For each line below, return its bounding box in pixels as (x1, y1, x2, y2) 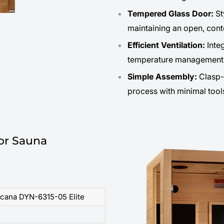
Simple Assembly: (127, 71, 197, 81)
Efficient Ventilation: (127, 39, 205, 50)
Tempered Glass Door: (127, 8, 215, 18)
